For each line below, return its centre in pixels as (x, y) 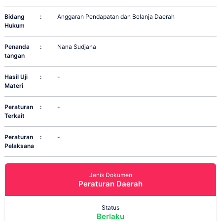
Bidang (15, 17)
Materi (14, 86)
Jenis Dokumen (110, 175)
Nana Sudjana (77, 47)
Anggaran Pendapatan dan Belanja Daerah (116, 17)
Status (110, 208)
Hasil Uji (16, 77)
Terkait (15, 116)
